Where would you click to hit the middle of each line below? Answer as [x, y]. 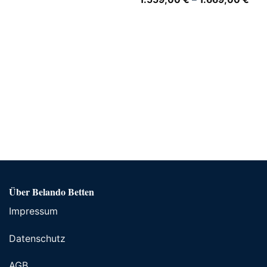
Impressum [33, 211]
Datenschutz [37, 238]
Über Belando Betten [52, 191]
